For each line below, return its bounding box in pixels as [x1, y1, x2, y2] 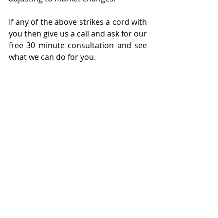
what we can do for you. [9, 51, 96, 62]
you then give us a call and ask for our [9, 28, 147, 39]
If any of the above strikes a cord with [9, 16, 147, 27]
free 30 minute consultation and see [9, 39, 147, 51]
